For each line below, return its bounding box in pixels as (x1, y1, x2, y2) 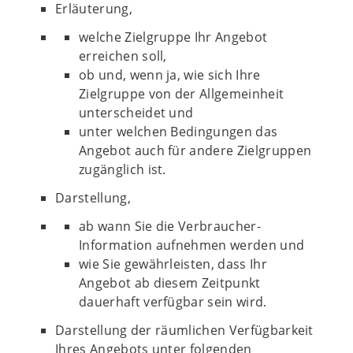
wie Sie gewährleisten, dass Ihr (79, 255, 267, 273)
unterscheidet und (79, 104, 194, 121)
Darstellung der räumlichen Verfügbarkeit (55, 321, 314, 339)
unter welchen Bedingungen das (79, 123, 278, 140)
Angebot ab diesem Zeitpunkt (79, 274, 261, 292)
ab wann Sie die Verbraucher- (79, 217, 261, 235)
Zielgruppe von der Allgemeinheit (79, 85, 284, 102)
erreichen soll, (79, 47, 167, 65)
